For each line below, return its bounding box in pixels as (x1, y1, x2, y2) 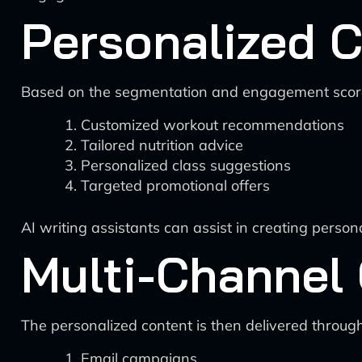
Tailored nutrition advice (81, 136, 243, 154)
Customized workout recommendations (81, 116, 344, 134)
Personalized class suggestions (81, 156, 291, 175)
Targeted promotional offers (81, 176, 270, 195)
